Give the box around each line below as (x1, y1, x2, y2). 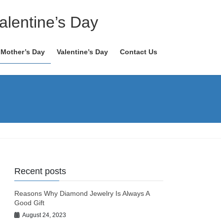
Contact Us (120, 48, 157, 56)
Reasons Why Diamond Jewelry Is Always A (14, 189, 150, 198)
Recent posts (14, 166, 67, 177)
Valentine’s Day (57, 48, 108, 56)
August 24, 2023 (22, 211, 67, 219)
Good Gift (14, 199, 45, 207)
